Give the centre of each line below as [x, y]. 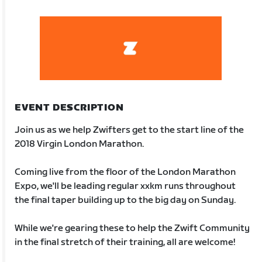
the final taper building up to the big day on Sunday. [125, 200]
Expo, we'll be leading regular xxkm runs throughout [125, 186]
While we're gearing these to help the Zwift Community [132, 228]
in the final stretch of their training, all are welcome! [125, 242]
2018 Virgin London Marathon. [80, 144]
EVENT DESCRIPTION [69, 108]
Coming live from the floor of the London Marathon [125, 172]
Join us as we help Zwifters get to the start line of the [130, 130]
